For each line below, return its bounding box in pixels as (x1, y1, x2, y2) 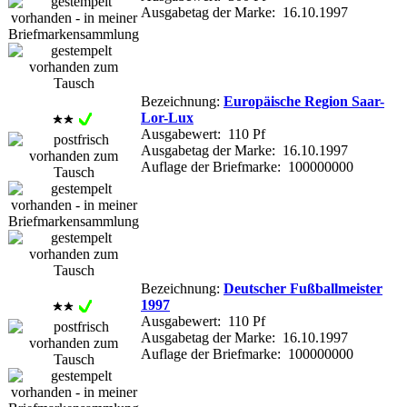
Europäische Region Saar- (223, 93, 384, 109)
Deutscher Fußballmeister (223, 280, 382, 296)
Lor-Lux (141, 109, 194, 125)
